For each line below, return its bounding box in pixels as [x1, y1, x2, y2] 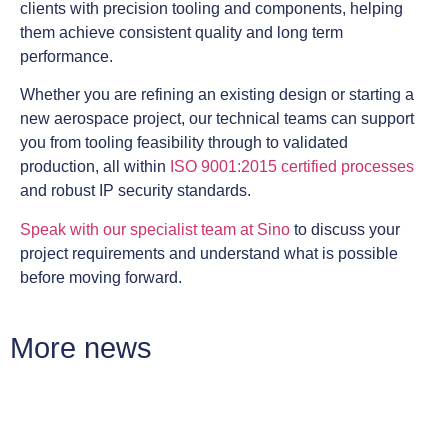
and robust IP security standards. [20, 182, 251, 200]
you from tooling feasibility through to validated [20, 134, 348, 152]
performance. [20, 47, 113, 65]
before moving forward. [20, 268, 182, 286]
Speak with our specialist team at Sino [20, 220, 290, 238]
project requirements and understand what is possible [20, 244, 398, 262]
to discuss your [290, 220, 400, 238]
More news [10, 332, 152, 365]
